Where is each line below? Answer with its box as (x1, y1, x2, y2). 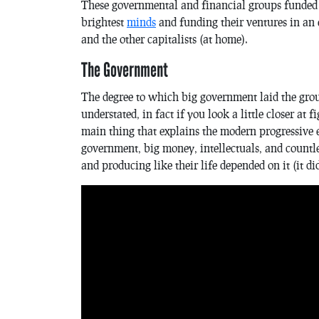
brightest (81, 14, 127, 28)
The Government (81, 58, 168, 83)
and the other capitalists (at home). (81, 31, 248, 46)
